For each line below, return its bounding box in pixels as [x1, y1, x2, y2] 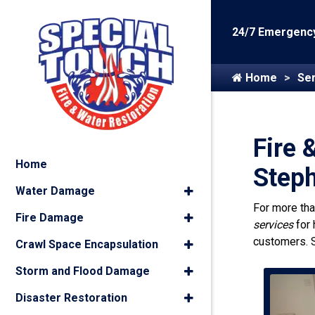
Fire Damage [15, 211, 84, 224]
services [253, 218, 293, 231]
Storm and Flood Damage [15, 264, 150, 278]
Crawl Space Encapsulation [15, 238, 158, 251]
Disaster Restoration [15, 291, 127, 304]
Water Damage [15, 184, 95, 198]
